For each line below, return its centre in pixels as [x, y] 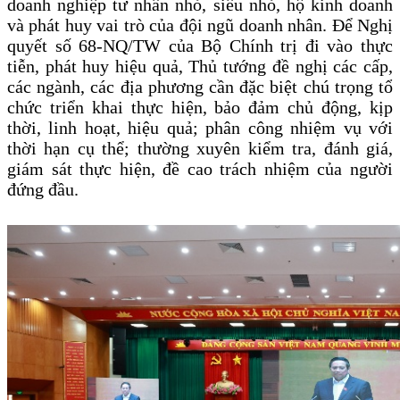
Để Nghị [362, 25]
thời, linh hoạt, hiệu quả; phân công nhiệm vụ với [200, 128]
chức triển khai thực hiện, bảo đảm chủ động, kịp [200, 108]
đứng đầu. [43, 190]
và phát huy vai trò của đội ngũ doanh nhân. [167, 25]
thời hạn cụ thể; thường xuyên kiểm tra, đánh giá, [200, 149]
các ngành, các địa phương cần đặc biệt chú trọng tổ [200, 87]
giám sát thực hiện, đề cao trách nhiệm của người [200, 169]
